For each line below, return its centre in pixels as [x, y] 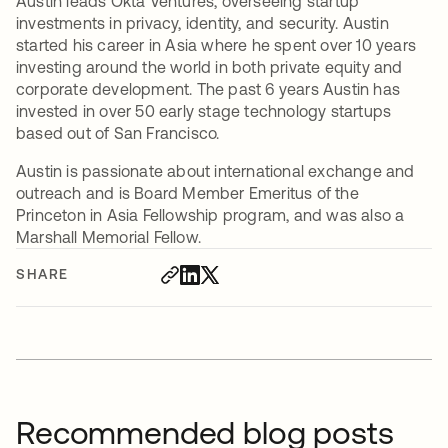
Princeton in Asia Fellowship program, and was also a [210, 215]
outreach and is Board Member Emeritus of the [187, 193]
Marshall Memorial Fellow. [108, 237]
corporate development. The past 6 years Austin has [208, 89]
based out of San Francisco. [120, 133]
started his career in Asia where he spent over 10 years [216, 45]
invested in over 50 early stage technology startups [204, 111]
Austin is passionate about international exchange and [215, 171]
